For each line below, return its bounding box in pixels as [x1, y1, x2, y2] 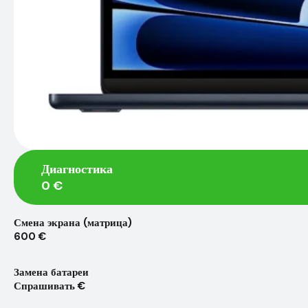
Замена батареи [14, 265, 89, 280]
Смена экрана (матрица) [14, 216, 132, 230]
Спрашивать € [14, 279, 85, 294]
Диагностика [41, 161, 113, 178]
